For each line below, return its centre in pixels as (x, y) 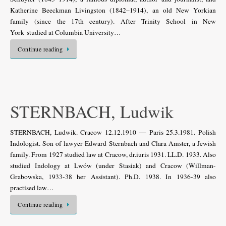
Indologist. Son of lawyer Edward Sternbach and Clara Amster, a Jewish (113, 143)
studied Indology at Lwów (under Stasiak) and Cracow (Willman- (113, 165)
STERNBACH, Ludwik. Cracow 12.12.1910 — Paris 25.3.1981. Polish (113, 132)
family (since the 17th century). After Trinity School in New (113, 21)
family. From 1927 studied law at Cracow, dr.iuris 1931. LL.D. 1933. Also (113, 154)
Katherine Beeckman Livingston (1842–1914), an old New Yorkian (113, 10)
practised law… (32, 188)
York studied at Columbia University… (66, 32)
